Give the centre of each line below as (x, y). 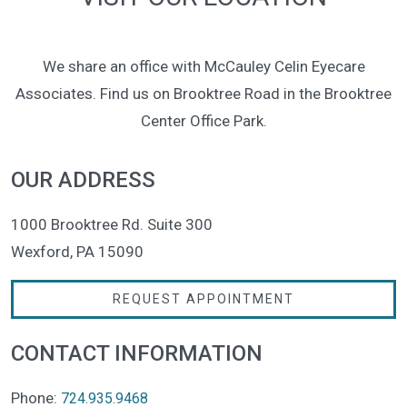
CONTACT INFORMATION (137, 353)
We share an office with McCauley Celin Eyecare (203, 66)
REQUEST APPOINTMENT (203, 298)
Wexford (40, 251)
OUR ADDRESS (83, 179)
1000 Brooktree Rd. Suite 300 (112, 224)
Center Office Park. (203, 120)
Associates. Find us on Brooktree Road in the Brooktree (203, 93)
